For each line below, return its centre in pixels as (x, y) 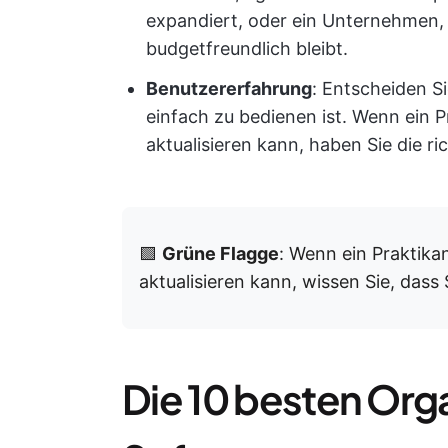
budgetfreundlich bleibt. (247, 48)
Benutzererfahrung (229, 88)
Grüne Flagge (220, 253)
